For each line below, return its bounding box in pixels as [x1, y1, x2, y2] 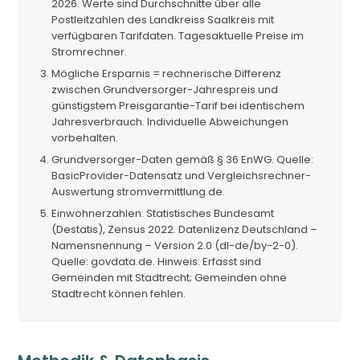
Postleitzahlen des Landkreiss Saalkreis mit [51, 11, 275, 27]
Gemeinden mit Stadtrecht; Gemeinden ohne [51, 269, 288, 285]
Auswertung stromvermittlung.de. [51, 183, 226, 199]
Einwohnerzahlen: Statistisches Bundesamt [51, 205, 275, 221]
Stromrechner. [51, 43, 128, 59]
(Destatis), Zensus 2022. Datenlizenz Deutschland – [51, 221, 318, 237]
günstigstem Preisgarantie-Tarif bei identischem [51, 97, 305, 113]
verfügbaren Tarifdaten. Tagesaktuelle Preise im [51, 27, 305, 43]
